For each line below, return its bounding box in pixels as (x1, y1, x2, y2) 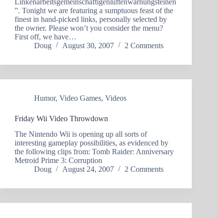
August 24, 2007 (62, 165, 114, 174)
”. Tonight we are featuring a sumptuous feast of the (15, 6, 173, 15)
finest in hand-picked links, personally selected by (15, 15, 167, 23)
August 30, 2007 (62, 41, 114, 50)
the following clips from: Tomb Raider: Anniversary (15, 147, 174, 156)
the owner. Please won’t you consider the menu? (15, 23, 163, 32)
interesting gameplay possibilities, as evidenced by (15, 139, 168, 147)
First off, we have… (15, 32, 76, 41)
